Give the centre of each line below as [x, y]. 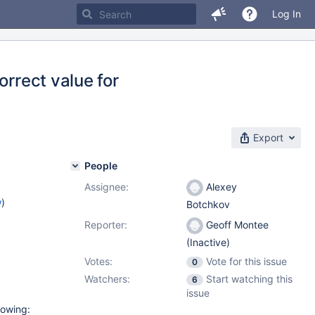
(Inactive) [208, 243]
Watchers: [107, 279]
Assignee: [107, 187]
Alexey [220, 187]
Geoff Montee [236, 225]
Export [268, 137]
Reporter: [106, 225]
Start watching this [249, 279]
